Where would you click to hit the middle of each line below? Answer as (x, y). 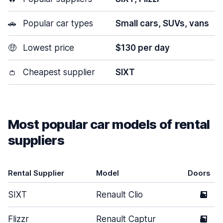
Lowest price (47, 48)
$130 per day (143, 48)
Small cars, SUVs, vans (162, 23)
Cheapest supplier (58, 72)
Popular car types (57, 23)
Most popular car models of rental (109, 124)
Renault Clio (119, 195)
